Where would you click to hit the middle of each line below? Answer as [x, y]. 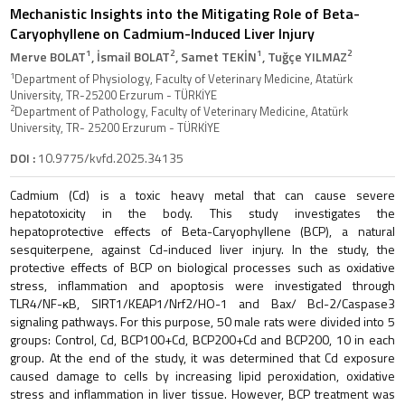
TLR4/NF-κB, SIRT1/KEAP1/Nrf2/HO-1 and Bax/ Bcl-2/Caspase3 [202, 303]
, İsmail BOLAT [131, 56]
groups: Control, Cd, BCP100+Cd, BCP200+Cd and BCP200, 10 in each [202, 339]
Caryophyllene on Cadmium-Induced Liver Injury [162, 33]
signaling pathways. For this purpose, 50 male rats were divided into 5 [202, 321]
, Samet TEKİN [216, 56]
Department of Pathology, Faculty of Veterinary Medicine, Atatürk [181, 111]
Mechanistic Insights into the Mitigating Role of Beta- [185, 13]
